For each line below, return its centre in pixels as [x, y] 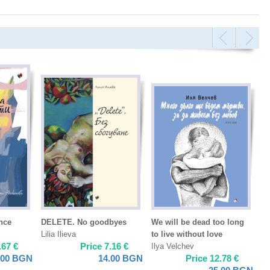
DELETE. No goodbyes [84, 222]
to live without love [187, 234]
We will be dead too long [198, 222]
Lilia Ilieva [58, 234]
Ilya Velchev [173, 246]
